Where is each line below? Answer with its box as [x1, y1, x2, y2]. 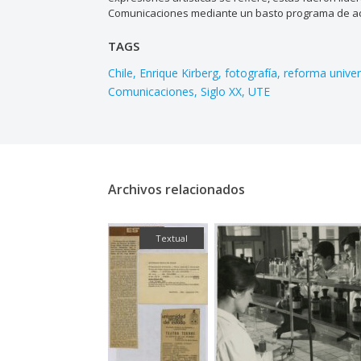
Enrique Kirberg [139, 65, 219, 81]
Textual [156, 231, 189, 244]
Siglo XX [201, 84, 243, 100]
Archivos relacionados [108, 180, 246, 199]
